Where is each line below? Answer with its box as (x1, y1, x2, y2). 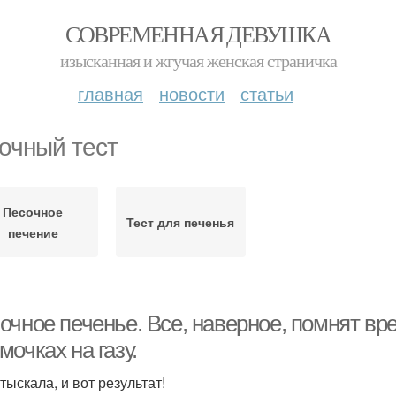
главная (78, 80, 143, 106)
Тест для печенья (126, 213, 235, 231)
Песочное (3, 202, 64, 220)
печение (7, 224, 58, 241)
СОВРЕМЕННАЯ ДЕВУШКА (65, 19, 331, 49)
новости (159, 80, 225, 106)
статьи (240, 80, 293, 106)
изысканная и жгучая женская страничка (59, 49, 337, 72)
